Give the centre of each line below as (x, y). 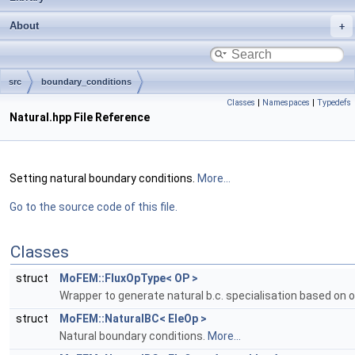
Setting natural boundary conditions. (103, 178)
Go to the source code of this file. (94, 207)
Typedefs (334, 103)
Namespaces (286, 103)
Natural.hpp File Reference (80, 117)
